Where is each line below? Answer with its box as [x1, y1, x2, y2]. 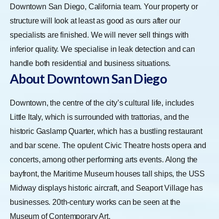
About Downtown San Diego [10, 70, 167, 87]
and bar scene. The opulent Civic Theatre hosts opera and [10, 141, 207, 150]
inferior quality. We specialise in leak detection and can [10, 44, 195, 53]
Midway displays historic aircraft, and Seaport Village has [10, 183, 203, 192]
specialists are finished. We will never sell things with [10, 30, 189, 39]
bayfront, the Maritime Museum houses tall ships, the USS [10, 169, 205, 178]
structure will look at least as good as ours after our [10, 16, 180, 25]
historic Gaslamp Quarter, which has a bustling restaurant [10, 127, 202, 135]
